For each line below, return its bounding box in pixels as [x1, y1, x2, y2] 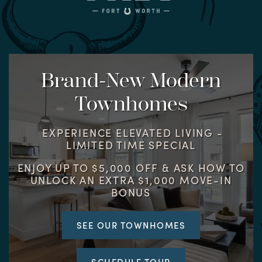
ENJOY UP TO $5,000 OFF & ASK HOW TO [17, 160, 245, 175]
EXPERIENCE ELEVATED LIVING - [39, 125, 223, 140]
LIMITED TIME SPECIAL [65, 137, 196, 153]
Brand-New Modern [41, 69, 221, 93]
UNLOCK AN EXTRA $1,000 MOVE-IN [30, 173, 232, 188]
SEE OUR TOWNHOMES [76, 219, 186, 232]
